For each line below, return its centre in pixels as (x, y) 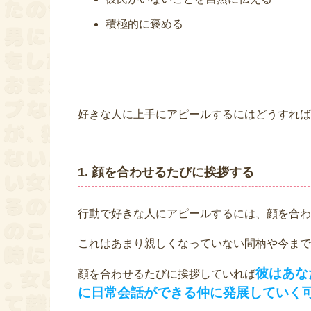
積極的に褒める (144, 24)
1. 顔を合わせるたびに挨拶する (166, 173)
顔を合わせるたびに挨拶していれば (167, 274)
